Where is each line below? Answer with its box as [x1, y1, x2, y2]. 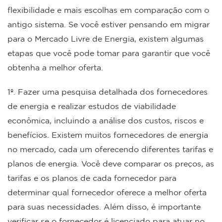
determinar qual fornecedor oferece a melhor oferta [7, 187, 207, 197]
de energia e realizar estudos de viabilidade [7, 101, 176, 111]
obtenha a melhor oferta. [7, 62, 108, 72]
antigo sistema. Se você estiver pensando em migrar [7, 19, 210, 29]
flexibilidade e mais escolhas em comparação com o [7, 5, 209, 14]
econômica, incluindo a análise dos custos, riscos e [7, 115, 204, 125]
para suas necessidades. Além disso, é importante [7, 202, 201, 211]
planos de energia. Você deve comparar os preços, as [7, 159, 214, 168]
